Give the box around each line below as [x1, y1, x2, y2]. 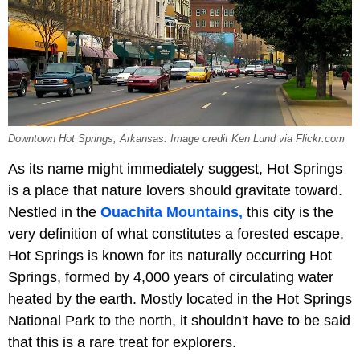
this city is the [243, 204, 333, 221]
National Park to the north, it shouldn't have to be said [8, 313, 350, 329]
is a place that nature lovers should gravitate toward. [8, 182, 342, 199]
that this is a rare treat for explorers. [8, 334, 236, 351]
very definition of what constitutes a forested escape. [8, 226, 344, 243]
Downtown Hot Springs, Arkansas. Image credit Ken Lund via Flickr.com [8, 133, 345, 145]
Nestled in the [8, 204, 100, 221]
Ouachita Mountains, [100, 204, 243, 221]
